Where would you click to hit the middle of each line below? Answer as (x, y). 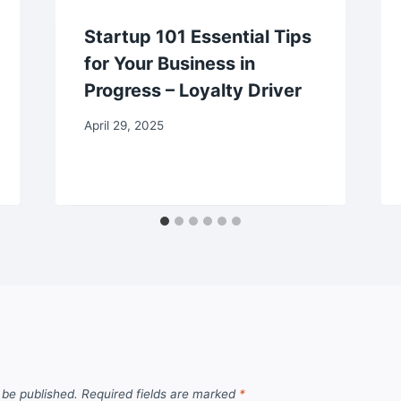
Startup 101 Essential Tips (197, 37)
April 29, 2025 (124, 125)
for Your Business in (169, 64)
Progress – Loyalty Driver (192, 91)
